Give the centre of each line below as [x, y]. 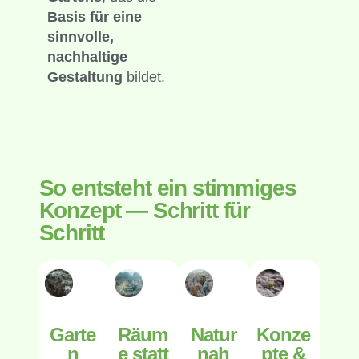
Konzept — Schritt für [145, 211]
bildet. [143, 77]
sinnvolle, [80, 36]
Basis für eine [94, 16]
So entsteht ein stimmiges [167, 188]
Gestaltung [85, 77]
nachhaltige [87, 56]
